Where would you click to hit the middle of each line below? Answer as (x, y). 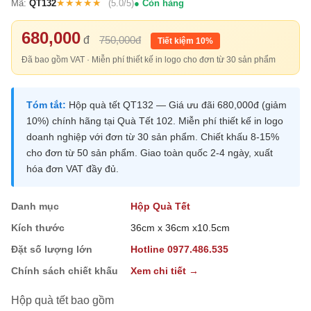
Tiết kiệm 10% (185, 41)
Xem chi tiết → (165, 271)
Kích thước (38, 228)
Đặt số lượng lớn (52, 250)
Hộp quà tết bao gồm (62, 301)
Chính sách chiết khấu (65, 271)
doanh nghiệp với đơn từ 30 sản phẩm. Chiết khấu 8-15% (153, 137)
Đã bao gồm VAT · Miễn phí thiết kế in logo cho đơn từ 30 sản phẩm (149, 60)
